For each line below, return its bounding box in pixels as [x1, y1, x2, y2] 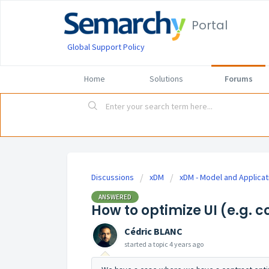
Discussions [91, 172, 134, 183]
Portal [192, 17, 228, 34]
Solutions [150, 73, 183, 84]
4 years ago [169, 239, 204, 249]
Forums [224, 73, 253, 84]
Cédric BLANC [124, 225, 183, 237]
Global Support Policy [67, 41, 145, 52]
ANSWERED [98, 192, 131, 201]
